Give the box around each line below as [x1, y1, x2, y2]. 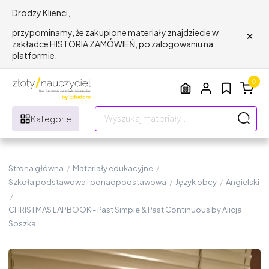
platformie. [12, 50, 57, 61]
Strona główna [8, 163, 64, 173]
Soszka [8, 218, 36, 228]
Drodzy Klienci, [12, 7, 70, 18]
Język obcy [175, 177, 217, 187]
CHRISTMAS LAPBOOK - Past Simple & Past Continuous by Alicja [8, 204, 242, 214]
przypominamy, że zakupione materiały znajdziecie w [12, 27, 219, 38]
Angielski [226, 177, 259, 187]
